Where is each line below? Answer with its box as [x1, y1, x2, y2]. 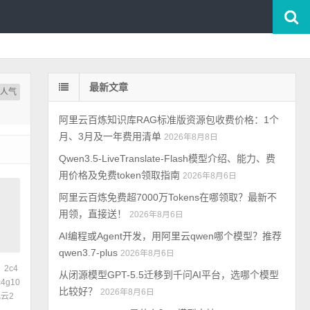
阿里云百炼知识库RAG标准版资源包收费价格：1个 [59, 114, 280, 125]
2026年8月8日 [164, 132, 219, 142]
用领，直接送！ [59, 208, 127, 219]
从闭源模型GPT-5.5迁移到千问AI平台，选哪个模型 [59, 269, 280, 280]
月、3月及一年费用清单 [59, 131, 162, 142]
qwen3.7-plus [59, 247, 118, 258]
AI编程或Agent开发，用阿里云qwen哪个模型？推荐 [59, 230, 282, 241]
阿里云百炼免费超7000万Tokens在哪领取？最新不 [59, 192, 277, 203]
